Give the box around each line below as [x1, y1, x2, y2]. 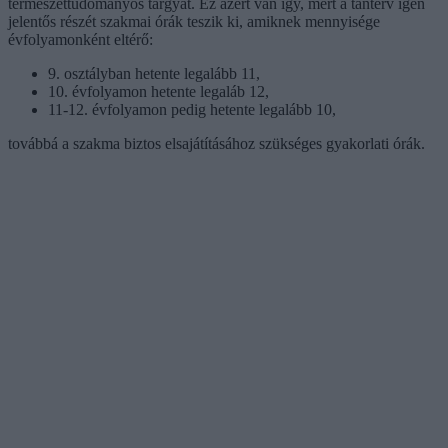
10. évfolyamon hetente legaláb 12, [48, 82, 269, 100]
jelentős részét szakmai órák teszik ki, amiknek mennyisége [8, 12, 380, 30]
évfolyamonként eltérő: [8, 30, 153, 48]
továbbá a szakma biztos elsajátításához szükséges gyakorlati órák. [8, 134, 425, 152]
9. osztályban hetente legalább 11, [48, 64, 260, 82]
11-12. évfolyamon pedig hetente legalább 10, [48, 100, 336, 118]
